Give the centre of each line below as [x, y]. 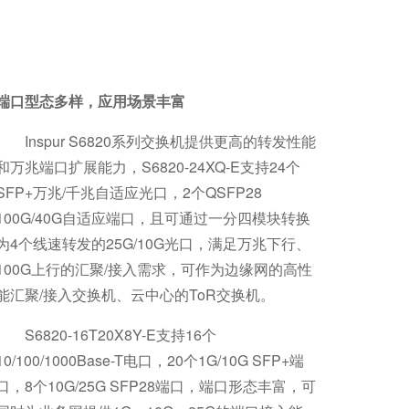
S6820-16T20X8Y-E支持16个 [120, 335]
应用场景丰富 [141, 101]
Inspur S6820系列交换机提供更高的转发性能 [170, 141]
